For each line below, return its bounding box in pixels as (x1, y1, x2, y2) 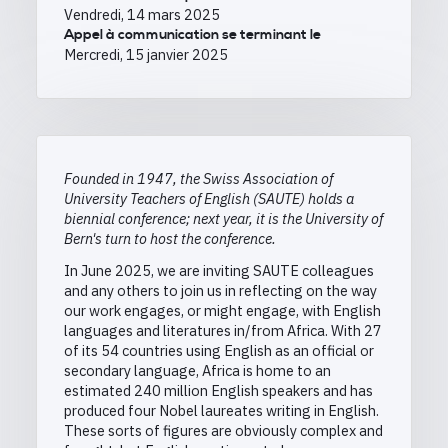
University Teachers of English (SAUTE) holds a (64, 189, 354, 209)
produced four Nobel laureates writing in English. (64, 401, 379, 421)
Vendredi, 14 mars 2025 (64, 5, 220, 25)
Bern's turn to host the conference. (64, 229, 276, 249)
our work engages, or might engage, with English (64, 301, 381, 321)
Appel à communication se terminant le (64, 26, 321, 45)
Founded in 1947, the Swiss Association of (64, 169, 333, 189)
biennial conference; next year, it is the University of (64, 209, 383, 229)
